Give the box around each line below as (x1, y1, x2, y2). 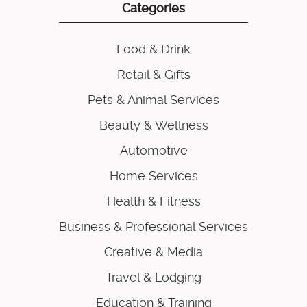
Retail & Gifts (116, 67, 191, 82)
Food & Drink (116, 42, 191, 57)
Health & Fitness (106, 194, 201, 209)
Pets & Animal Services (88, 93, 219, 108)
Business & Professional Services (59, 219, 248, 234)
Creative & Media (104, 245, 203, 260)
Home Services (109, 169, 198, 184)
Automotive (119, 143, 188, 158)
